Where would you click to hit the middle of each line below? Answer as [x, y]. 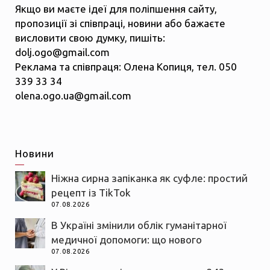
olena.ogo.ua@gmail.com [73, 96]
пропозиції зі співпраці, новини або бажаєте [120, 24]
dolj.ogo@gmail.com [62, 52]
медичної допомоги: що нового [127, 240]
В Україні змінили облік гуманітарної [139, 225]
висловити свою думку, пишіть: [90, 38]
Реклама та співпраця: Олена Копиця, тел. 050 [126, 67]
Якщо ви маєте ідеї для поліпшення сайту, [116, 9]
